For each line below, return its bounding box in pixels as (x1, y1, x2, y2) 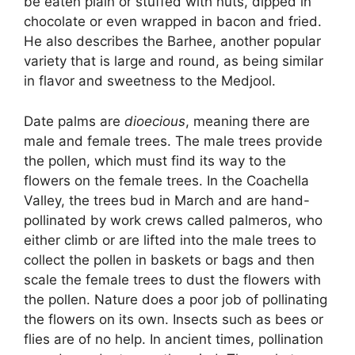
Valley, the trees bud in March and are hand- (24, 192, 310, 208)
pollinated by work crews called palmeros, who (24, 212, 323, 228)
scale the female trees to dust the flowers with (24, 271, 321, 288)
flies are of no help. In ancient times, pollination (24, 330, 323, 347)
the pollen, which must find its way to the (24, 152, 286, 169)
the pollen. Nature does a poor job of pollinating (24, 291, 327, 307)
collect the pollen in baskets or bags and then (24, 251, 315, 268)
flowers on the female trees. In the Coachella (24, 172, 309, 189)
